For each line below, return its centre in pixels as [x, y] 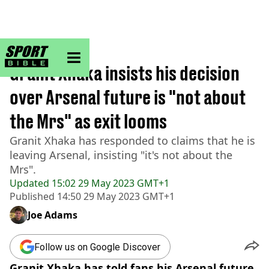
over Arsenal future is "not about [128, 97]
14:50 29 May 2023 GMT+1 [115, 196]
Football [61, 55]
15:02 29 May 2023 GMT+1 [109, 183]
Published [32, 196]
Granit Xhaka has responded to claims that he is [132, 141]
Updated [29, 183]
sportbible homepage [87, 50]
